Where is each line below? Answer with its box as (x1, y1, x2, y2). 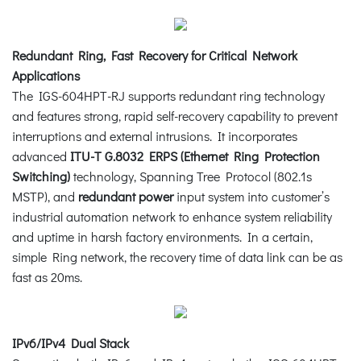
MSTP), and (12, 187, 78, 205)
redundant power (78, 187, 173, 205)
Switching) (12, 167, 70, 185)
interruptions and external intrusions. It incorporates (12, 127, 297, 144)
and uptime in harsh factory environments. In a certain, (12, 227, 313, 245)
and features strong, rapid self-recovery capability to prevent (12, 106, 338, 124)
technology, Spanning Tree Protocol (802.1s (70, 167, 312, 185)
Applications (12, 66, 80, 84)
